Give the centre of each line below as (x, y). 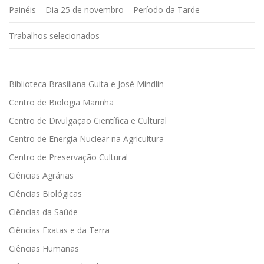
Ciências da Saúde (43, 212)
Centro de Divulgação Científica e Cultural (88, 120)
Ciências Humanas (44, 248)
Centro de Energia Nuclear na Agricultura (86, 138)
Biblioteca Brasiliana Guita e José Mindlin (86, 84)
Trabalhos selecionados (54, 35)
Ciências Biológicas (45, 193)
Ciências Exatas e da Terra (59, 230)
